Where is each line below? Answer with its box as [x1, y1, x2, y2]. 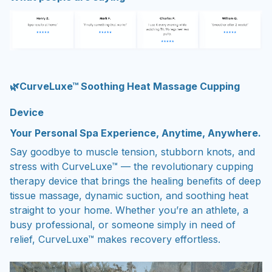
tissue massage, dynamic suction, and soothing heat [10, 189, 248, 202]
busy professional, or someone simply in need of [10, 218, 236, 231]
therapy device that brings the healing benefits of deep [10, 174, 261, 187]
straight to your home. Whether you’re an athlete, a [10, 203, 248, 216]
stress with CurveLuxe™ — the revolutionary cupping [10, 160, 253, 172]
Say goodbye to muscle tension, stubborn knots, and [10, 145, 255, 158]
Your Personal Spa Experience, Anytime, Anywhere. [10, 127, 261, 140]
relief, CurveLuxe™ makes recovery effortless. [10, 233, 220, 245]
